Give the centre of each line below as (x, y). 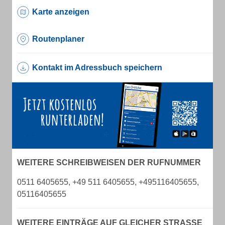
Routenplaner (58, 39)
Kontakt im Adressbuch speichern (97, 68)
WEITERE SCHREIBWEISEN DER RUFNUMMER (109, 163)
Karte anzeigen (61, 12)
